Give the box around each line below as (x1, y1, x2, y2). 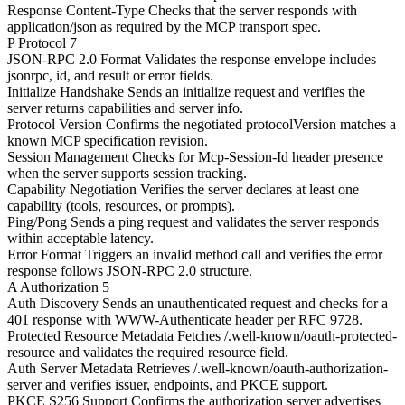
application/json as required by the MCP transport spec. (7, 19, 321, 35)
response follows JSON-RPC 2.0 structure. (7, 263, 252, 279)
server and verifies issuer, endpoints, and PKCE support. (7, 377, 328, 393)
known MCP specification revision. (7, 133, 208, 149)
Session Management (7, 149, 128, 165)
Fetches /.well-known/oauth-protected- (177, 328, 397, 344)
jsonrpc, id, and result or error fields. (7, 68, 213, 84)
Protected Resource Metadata (7, 328, 174, 344)
